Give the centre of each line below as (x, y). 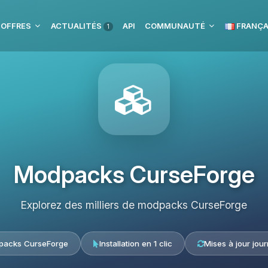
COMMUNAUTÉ (175, 26)
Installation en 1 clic (135, 243)
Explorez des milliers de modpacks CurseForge (134, 205)
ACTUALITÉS (77, 26)
